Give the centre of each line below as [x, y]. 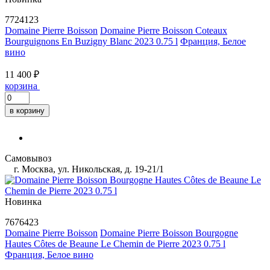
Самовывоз [28, 158]
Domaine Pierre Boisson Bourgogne [169, 233]
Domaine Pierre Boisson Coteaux [164, 30]
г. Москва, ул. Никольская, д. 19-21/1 [88, 169]
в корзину [27, 110]
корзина [21, 86]
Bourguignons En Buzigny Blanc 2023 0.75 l [91, 41]
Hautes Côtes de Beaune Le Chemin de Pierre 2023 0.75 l [115, 243]
